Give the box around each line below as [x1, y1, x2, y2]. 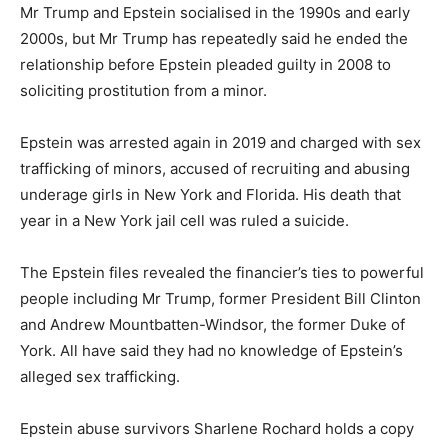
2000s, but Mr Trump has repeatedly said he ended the [20, 28, 408, 48]
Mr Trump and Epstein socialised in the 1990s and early [20, 2, 410, 22]
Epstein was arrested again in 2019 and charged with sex [20, 132, 421, 152]
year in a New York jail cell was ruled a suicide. [20, 210, 349, 230]
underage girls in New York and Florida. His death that [20, 184, 401, 204]
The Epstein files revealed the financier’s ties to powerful [20, 262, 424, 282]
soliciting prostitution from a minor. [20, 80, 267, 100]
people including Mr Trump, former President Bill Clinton [20, 288, 421, 308]
